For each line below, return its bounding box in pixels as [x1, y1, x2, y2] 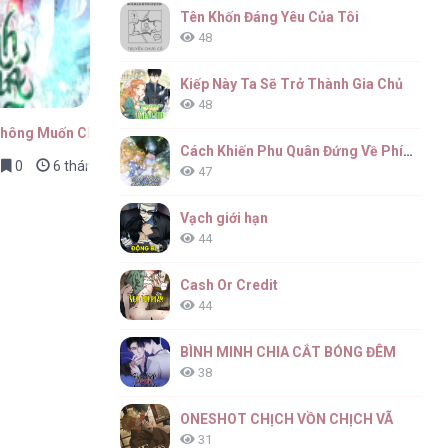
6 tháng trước [49, 157, 138, 174]
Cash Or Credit [180, 276, 279, 293]
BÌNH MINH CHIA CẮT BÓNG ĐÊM [180, 343, 397, 360]
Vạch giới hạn [180, 209, 269, 226]
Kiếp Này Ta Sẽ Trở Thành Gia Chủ [180, 75, 404, 92]
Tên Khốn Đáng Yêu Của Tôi [180, 8, 360, 25]
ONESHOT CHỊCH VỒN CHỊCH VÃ [180, 410, 394, 427]
